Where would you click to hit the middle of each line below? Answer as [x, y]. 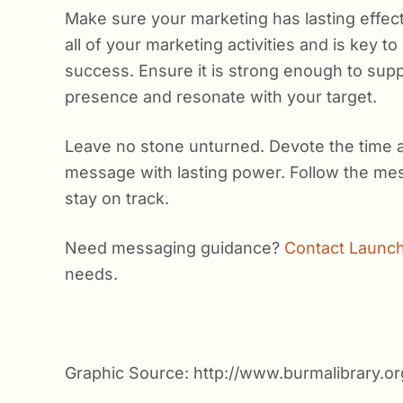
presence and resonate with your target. [221, 97]
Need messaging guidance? [175, 248]
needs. [91, 274]
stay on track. [117, 198]
